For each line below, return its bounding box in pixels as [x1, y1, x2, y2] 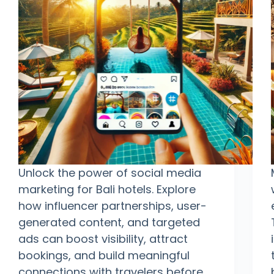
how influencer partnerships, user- [18, 198, 207, 213]
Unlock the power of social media [18, 165, 201, 180]
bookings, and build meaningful [18, 247, 190, 263]
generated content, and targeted [18, 214, 200, 230]
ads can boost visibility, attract [18, 231, 188, 246]
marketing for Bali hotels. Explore [18, 181, 196, 197]
